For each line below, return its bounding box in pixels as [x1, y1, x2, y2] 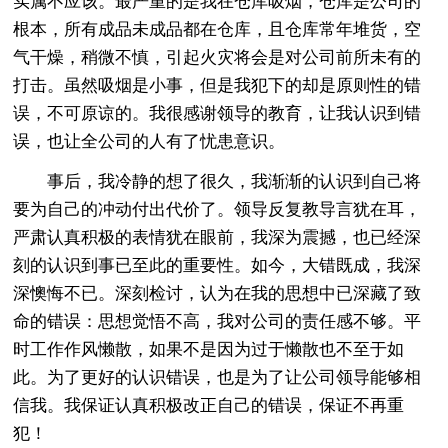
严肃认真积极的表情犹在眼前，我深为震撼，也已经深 [13, 227, 422, 247]
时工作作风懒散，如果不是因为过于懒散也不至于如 [13, 339, 405, 359]
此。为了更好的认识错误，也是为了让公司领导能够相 [13, 367, 422, 387]
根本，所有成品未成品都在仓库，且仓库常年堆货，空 [13, 19, 422, 39]
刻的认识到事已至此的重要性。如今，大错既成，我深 [13, 255, 422, 275]
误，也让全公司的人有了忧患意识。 [13, 131, 286, 151]
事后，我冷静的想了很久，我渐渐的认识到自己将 [13, 171, 422, 191]
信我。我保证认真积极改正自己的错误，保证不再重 [13, 395, 405, 415]
